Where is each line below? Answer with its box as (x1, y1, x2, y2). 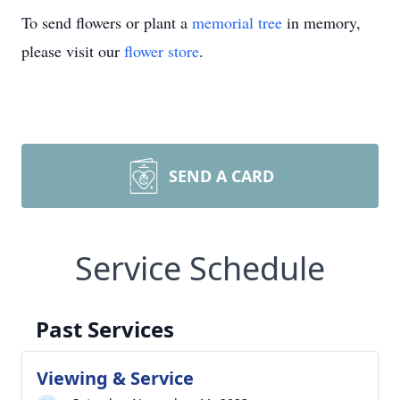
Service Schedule (75, 246, 325, 290)
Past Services (36, 314, 174, 344)
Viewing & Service (37, 366, 194, 390)
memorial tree (192, 12, 282, 33)
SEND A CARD (169, 165, 274, 187)
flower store (124, 40, 199, 62)
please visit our (21, 40, 124, 62)
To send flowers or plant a (21, 12, 192, 33)
